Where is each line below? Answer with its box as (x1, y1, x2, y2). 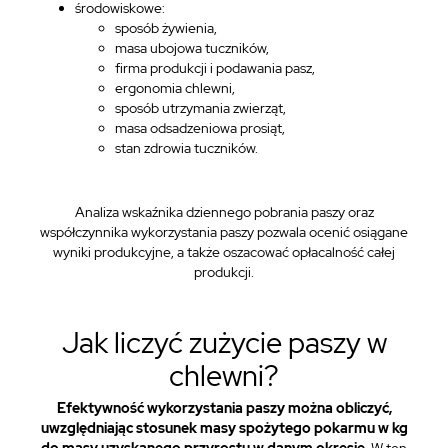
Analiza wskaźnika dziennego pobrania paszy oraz (74, 203, 374, 221)
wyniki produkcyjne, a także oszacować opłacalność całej (53, 243, 395, 261)
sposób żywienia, (115, 19, 217, 37)
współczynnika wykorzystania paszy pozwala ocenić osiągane (40, 223, 408, 241)
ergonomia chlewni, (115, 79, 235, 97)
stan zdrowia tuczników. (115, 139, 258, 157)
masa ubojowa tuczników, (115, 39, 269, 57)
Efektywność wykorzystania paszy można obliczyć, (56, 399, 392, 417)
